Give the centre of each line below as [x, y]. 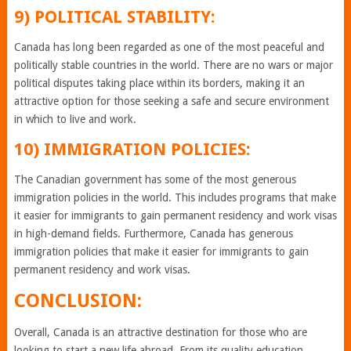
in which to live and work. [75, 119]
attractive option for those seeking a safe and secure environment [171, 101]
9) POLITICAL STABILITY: [114, 17]
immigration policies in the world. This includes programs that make [175, 197]
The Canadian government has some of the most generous [155, 179]
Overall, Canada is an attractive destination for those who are [160, 332]
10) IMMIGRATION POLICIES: [132, 149]
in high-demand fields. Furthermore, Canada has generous [153, 233]
